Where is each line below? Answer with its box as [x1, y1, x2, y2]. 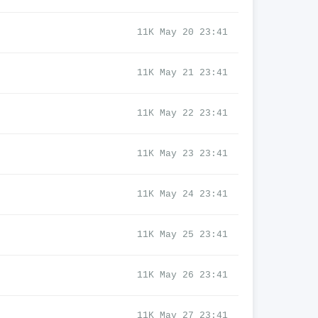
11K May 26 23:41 [137, 270, 228, 280]
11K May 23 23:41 [137, 148, 228, 159]
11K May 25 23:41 [137, 229, 228, 240]
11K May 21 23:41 [137, 67, 228, 78]
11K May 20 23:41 [137, 27, 228, 38]
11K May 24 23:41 [137, 189, 228, 199]
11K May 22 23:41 [137, 108, 228, 119]
